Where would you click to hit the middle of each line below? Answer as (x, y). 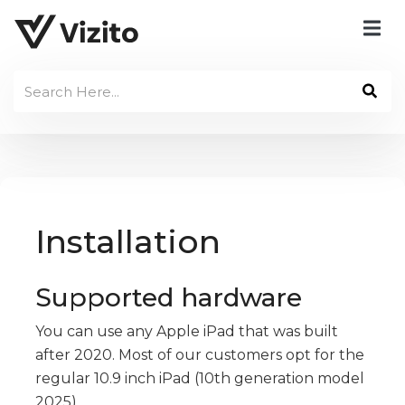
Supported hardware (169, 298)
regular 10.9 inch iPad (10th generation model (200, 379)
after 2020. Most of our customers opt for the (200, 355)
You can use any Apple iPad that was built (187, 332)
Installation (128, 242)
